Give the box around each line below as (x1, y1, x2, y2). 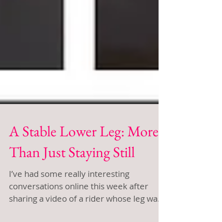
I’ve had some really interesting (9, 190, 129, 202)
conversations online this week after (9, 203, 148, 214)
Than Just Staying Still (9, 165, 135, 184)
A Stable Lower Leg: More (9, 144, 159, 163)
